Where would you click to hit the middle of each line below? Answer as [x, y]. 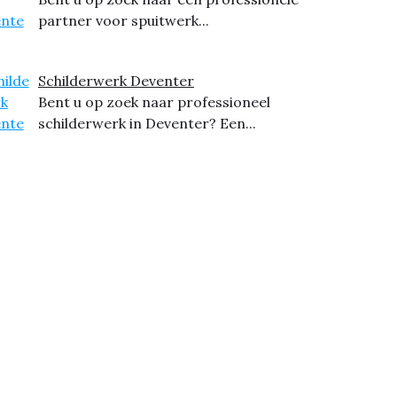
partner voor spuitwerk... [123, 21]
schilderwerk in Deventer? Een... [147, 124]
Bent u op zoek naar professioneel [154, 102]
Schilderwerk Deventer [116, 81]
